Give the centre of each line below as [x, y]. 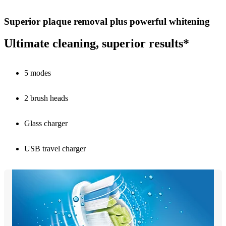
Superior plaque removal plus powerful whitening [107, 21]
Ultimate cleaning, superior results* [97, 44]
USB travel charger [55, 149]
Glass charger [46, 124]
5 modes [38, 73]
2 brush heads [46, 98]
